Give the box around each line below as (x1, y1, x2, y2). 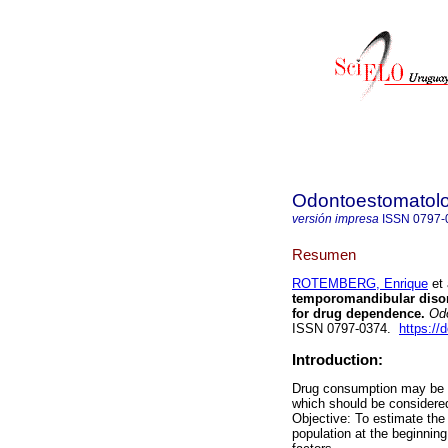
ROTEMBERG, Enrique (292, 276, 428, 292)
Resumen (292, 245, 356, 263)
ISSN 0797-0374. (292, 321, 399, 337)
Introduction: (292, 351, 383, 369)
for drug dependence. (292, 306, 425, 322)
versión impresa (292, 212, 379, 226)
